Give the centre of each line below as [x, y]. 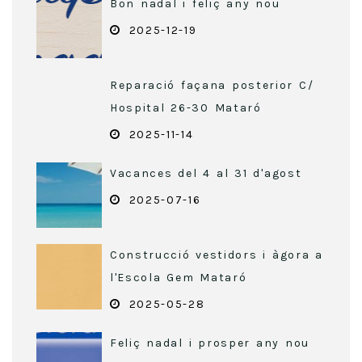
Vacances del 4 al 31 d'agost [206, 174]
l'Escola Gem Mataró [179, 278]
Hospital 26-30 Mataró [186, 108]
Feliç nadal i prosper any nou [210, 343]
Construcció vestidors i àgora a [217, 255]
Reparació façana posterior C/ [212, 86]
